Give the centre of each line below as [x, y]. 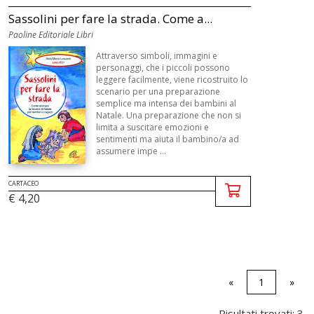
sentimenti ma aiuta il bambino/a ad [167, 139]
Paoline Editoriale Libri [50, 35]
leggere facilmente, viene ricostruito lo [172, 80]
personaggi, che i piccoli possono [163, 68]
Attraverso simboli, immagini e [156, 56]
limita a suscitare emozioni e [152, 128]
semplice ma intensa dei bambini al [166, 104]
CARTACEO [23, 184]
